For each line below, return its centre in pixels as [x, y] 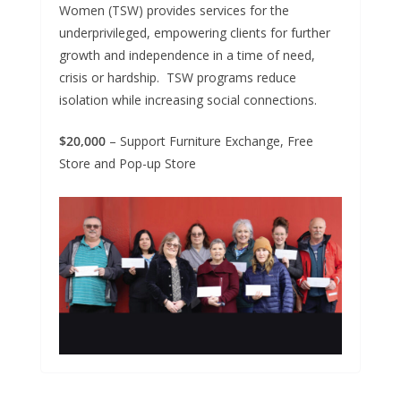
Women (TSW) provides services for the [174, 11]
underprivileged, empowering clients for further [195, 33]
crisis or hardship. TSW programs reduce [178, 78]
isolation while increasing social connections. [188, 100]
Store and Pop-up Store [129, 164]
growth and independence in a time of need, [187, 55]
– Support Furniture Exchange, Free [211, 141]
